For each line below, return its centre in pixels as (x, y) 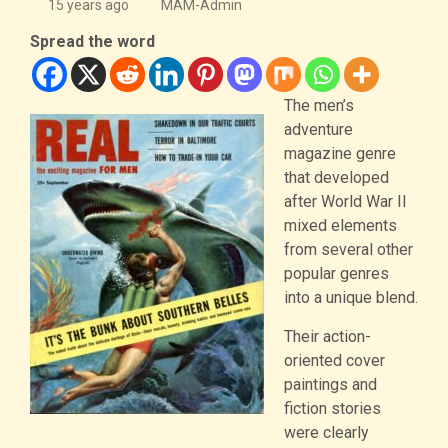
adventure (318, 129)
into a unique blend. (351, 297)
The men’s (319, 105)
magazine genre (340, 153)
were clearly (326, 432)
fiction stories (332, 408)
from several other (348, 249)
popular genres (336, 273)
